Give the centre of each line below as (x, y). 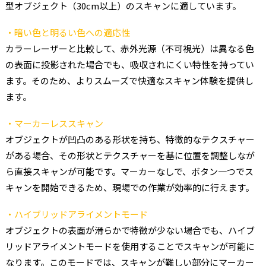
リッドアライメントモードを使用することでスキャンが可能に (130, 246)
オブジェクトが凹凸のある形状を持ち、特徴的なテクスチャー (130, 139)
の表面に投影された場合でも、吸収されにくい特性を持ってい (129, 64)
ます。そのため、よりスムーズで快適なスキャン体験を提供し (129, 80)
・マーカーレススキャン (54, 123)
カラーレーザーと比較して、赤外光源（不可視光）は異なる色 (129, 48)
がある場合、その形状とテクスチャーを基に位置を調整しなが (130, 155)
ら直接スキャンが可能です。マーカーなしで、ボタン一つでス (129, 171)
